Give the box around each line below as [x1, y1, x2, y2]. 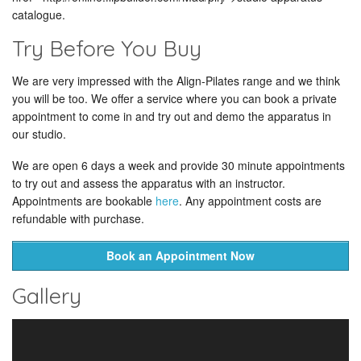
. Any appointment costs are [179, 193, 322, 209]
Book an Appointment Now [106, 247, 255, 263]
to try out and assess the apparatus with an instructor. [12, 175, 285, 191]
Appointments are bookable [12, 193, 156, 209]
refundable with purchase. [12, 210, 144, 226]
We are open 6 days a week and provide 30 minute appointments [12, 157, 345, 173]
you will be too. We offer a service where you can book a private [12, 90, 337, 106]
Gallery [12, 282, 81, 309]
